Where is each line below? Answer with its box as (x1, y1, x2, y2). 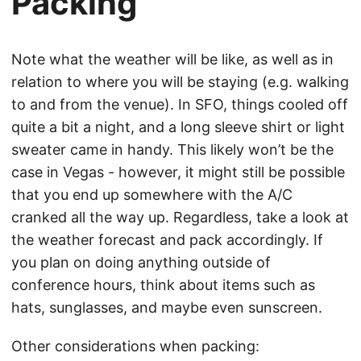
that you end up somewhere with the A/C (11, 185, 293, 203)
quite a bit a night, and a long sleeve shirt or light (11, 118, 345, 135)
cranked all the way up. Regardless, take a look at (11, 208, 349, 226)
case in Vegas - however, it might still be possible (11, 163, 345, 180)
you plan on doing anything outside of (11, 253, 271, 271)
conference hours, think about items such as (11, 276, 315, 293)
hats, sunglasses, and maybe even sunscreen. (11, 298, 322, 316)
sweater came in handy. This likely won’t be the (11, 140, 334, 158)
